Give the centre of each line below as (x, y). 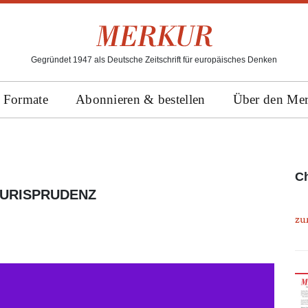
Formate (25, 99)
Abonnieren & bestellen (140, 99)
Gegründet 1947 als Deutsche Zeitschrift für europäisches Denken (154, 60)
